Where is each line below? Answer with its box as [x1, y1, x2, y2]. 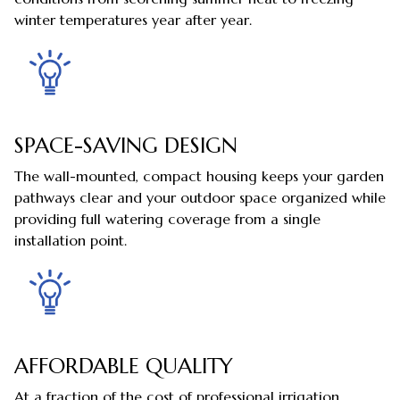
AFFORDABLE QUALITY [14, 352, 233, 379]
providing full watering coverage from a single [14, 210, 321, 229]
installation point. [14, 231, 127, 250]
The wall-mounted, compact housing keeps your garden [14, 167, 384, 186]
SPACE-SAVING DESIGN [14, 131, 237, 159]
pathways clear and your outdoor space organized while [14, 188, 386, 207]
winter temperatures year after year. [14, 11, 252, 29]
